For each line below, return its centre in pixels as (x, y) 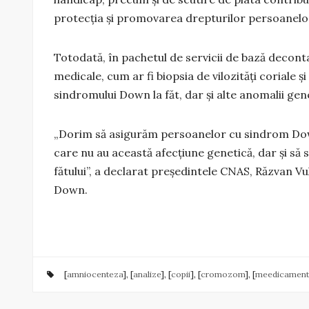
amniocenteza (95, 274)
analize (147, 274)
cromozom (223, 274)
